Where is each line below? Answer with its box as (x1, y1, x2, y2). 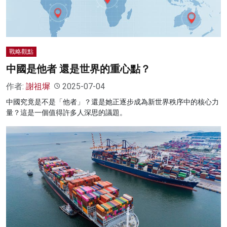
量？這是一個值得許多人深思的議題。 (6, 108, 127, 117)
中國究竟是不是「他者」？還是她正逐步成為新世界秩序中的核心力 (6, 97, 219, 106)
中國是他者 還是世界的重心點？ (6, 62, 150, 75)
